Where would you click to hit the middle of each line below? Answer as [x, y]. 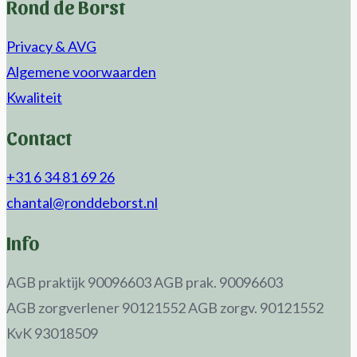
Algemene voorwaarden [81, 72]
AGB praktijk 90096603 [79, 282]
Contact [39, 137]
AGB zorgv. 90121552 [256, 307]
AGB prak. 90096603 [218, 282]
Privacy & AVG [51, 47]
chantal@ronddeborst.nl [82, 202]
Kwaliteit [34, 98]
